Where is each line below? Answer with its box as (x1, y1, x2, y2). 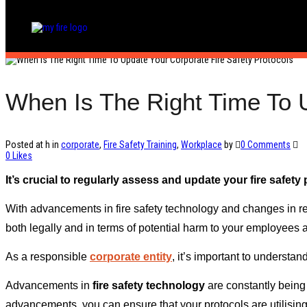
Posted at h (5, 139, 50, 151)
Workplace (181, 139, 222, 151)
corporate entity (90, 251, 172, 263)
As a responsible (5, 251, 90, 263)
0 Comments (241, 139, 291, 151)
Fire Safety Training (103, 139, 177, 151)
